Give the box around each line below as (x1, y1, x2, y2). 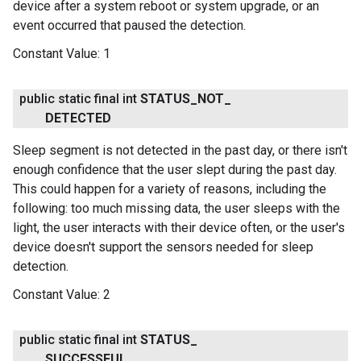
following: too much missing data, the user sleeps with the (13, 201, 340, 217)
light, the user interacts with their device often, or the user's (13, 220, 345, 236)
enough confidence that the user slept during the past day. (13, 162, 337, 178)
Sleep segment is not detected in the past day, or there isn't (13, 143, 347, 159)
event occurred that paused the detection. (13, 18, 246, 33)
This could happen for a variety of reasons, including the (13, 181, 326, 197)
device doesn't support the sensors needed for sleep (13, 239, 313, 255)
